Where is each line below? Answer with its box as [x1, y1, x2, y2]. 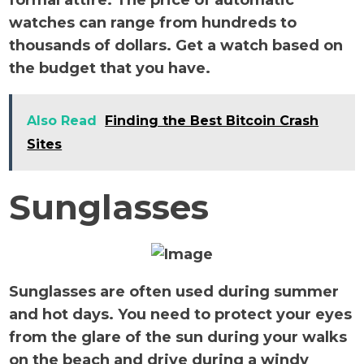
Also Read [27, 113, 97, 129]
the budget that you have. [9, 59, 215, 78]
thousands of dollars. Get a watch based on [9, 37, 344, 55]
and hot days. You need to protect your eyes [9, 305, 353, 324]
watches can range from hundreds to [9, 14, 297, 32]
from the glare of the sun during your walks [9, 328, 348, 347]
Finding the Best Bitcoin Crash [105, 113, 319, 129]
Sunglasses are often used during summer [9, 283, 340, 301]
